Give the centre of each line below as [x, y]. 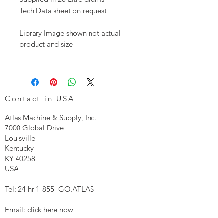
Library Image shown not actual [70, 33]
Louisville [20, 138]
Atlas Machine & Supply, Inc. [51, 117]
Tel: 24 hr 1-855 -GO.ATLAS [49, 189]
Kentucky [19, 148]
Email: [15, 209]
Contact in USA [41, 98]
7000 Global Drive [34, 127]
